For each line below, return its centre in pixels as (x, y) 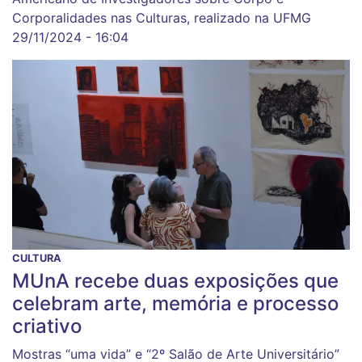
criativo (47, 326)
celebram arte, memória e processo (175, 303)
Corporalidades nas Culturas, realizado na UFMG (162, 18)
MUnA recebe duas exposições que (175, 280)
